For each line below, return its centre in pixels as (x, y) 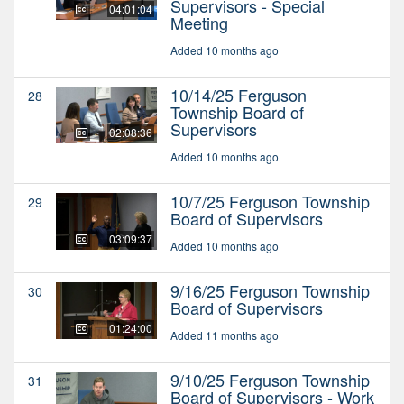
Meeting (199, 22)
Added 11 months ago (225, 335)
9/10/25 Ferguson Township (270, 379)
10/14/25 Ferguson (239, 94)
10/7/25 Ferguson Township (270, 201)
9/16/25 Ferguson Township (270, 290)
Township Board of (237, 111)
